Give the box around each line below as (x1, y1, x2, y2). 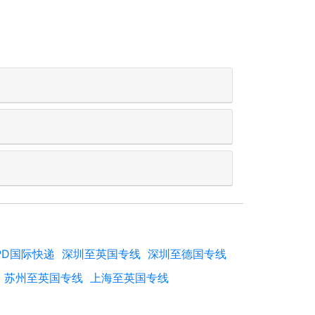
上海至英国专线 (90, 270, 169, 285)
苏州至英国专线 (4, 270, 83, 285)
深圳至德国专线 (148, 246, 226, 261)
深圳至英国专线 (62, 246, 141, 261)
